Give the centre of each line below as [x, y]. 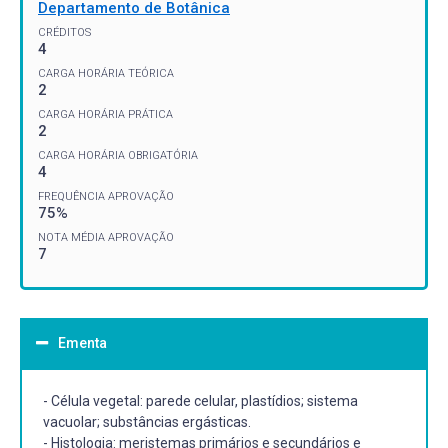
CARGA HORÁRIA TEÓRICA [106, 73]
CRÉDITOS [64, 32]
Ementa [82, 342]
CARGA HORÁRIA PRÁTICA [105, 114]
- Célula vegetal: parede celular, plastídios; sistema [200, 400]
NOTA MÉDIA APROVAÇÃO [106, 237]
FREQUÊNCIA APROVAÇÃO [106, 196]
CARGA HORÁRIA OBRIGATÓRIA [118, 155]
